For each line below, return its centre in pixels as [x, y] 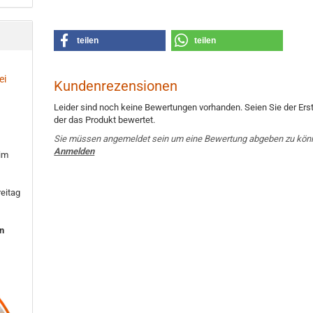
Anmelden [74, 151]
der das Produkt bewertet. [105, 120]
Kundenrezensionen [116, 86]
